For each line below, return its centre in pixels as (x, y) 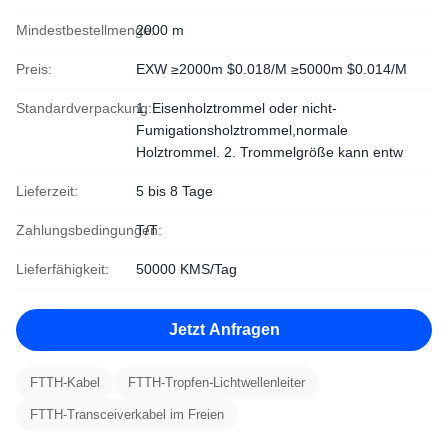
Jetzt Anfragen (224, 329)
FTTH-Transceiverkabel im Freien (127, 414)
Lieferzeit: (47, 191)
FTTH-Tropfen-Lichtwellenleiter (216, 382)
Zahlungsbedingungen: (89, 230)
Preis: (34, 69)
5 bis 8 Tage (174, 191)
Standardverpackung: (84, 108)
